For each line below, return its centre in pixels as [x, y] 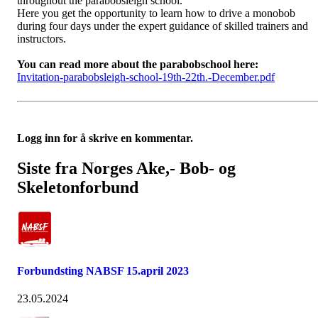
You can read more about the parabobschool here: [138, 64]
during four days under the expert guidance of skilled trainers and [163, 26]
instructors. [42, 39]
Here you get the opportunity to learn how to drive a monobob [156, 13]
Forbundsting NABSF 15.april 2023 [103, 271]
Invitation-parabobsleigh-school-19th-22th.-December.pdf [146, 77]
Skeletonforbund [78, 187]
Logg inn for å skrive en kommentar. [105, 138]
